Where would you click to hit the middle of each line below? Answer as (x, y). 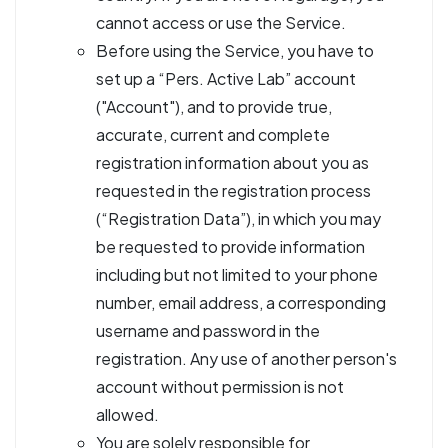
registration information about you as (232, 162)
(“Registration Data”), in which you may (238, 218)
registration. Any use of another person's (246, 358)
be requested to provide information (230, 246)
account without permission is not (220, 386)
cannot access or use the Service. (221, 22)
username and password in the (208, 330)
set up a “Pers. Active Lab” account (226, 78)
